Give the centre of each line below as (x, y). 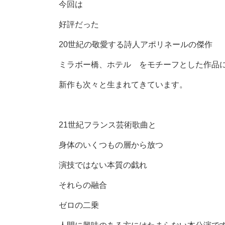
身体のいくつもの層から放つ (111, 145)
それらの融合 (83, 185)
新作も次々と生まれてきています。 (123, 85)
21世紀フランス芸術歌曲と (107, 125)
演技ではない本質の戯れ (103, 165)
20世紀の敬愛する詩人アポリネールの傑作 (136, 44)
